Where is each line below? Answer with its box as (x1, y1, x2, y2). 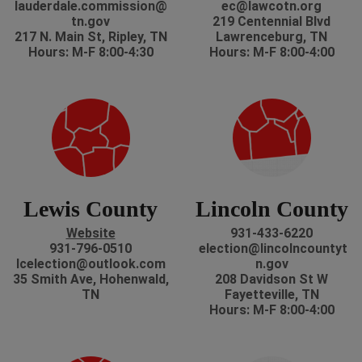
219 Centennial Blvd (213, 14, 330, 30)
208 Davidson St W (215, 271, 328, 288)
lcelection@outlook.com (15, 256, 166, 272)
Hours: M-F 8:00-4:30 (27, 44, 154, 61)
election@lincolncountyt (196, 241, 347, 257)
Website (65, 225, 116, 242)
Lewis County (23, 196, 158, 222)
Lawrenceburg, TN (216, 29, 327, 45)
